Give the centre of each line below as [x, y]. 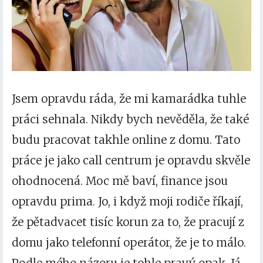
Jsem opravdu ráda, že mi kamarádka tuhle [129, 98]
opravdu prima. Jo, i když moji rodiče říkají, [127, 201]
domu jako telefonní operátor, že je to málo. [129, 242]
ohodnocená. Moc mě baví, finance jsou [120, 181]
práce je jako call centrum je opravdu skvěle [131, 160]
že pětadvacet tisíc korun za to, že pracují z [128, 222]
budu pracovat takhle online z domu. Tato [126, 139]
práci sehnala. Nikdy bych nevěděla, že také [130, 119]
